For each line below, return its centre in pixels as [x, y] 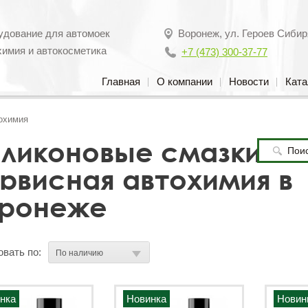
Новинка [146, 299]
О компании [185, 81]
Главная [121, 81]
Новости [249, 81]
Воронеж [199, 33]
